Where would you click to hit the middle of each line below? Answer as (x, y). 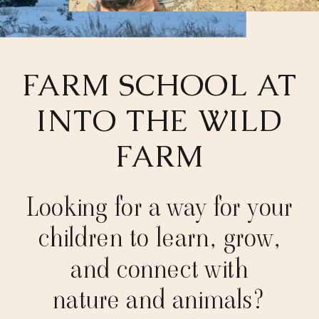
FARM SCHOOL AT (159, 85)
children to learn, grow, (159, 238)
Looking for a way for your (159, 207)
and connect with (159, 269)
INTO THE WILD (159, 121)
